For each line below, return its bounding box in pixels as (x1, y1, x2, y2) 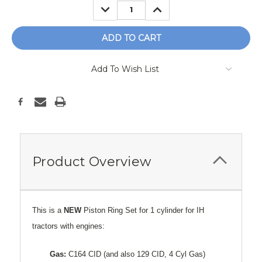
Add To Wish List (91, 64, 159, 75)
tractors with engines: (32, 222, 105, 231)
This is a (32, 206, 64, 215)
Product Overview (32, 154, 151, 170)
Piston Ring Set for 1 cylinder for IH (84, 206, 204, 215)
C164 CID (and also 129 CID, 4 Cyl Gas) (66, 250, 205, 259)
